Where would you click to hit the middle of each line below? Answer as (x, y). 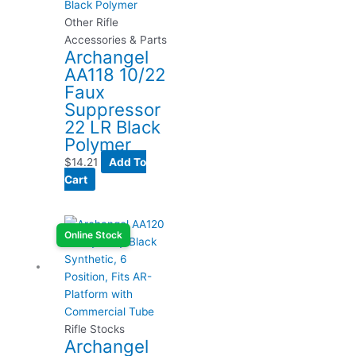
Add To (128, 162)
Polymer (98, 144)
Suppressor (113, 109)
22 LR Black (113, 126)
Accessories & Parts (116, 39)
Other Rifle (92, 22)
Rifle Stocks (95, 329)
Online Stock (94, 234)
